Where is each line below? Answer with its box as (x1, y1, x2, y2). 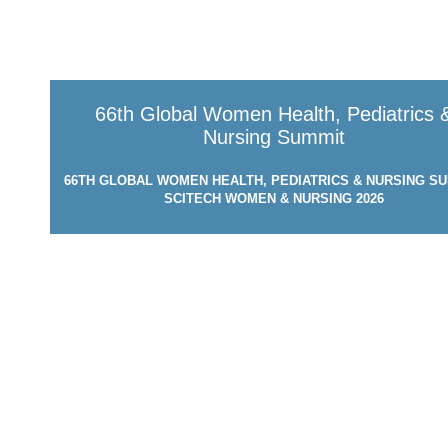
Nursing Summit (202, 125, 345, 148)
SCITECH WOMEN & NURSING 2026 (163, 190, 384, 206)
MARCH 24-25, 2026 (214, 221, 334, 237)
